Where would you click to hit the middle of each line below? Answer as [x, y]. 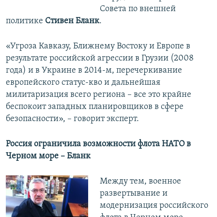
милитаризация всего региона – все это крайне [99, 95]
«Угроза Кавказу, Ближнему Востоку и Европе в [98, 46]
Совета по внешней [138, 9]
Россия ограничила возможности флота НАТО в [98, 144]
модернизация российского [154, 206]
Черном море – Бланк [48, 156]
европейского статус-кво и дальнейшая [83, 83]
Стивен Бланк [72, 21]
